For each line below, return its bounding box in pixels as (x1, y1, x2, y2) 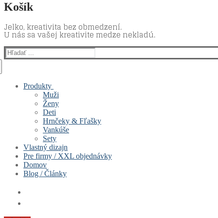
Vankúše (43, 125, 69, 134)
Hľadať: (5, 47, 30, 55)
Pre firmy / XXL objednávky (23, 151, 112, 160)
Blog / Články (23, 169, 67, 178)
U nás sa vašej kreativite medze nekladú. (4, 28, 155, 41)
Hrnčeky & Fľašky (43, 116, 101, 125)
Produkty (23, 81, 52, 90)
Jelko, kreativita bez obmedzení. (4, 20, 122, 34)
